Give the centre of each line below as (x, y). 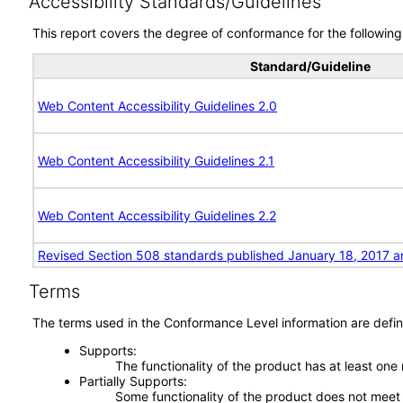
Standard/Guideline (310, 66)
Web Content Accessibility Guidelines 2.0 (157, 106)
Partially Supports (131, 381)
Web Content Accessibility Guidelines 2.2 (157, 215)
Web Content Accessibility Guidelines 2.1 (156, 161)
